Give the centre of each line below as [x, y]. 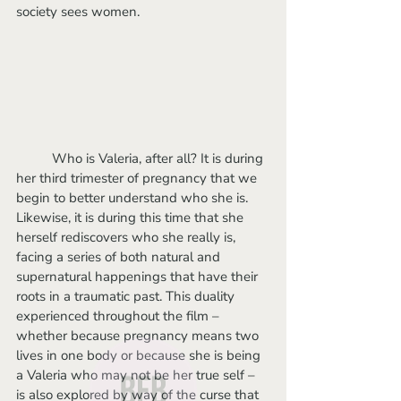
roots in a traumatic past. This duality [127, 296]
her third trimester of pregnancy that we [138, 178]
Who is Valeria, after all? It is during [34, 158]
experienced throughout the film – [119, 316]
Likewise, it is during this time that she [132, 217]
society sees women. [78, 11]
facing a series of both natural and [120, 256]
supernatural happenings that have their [139, 276]
